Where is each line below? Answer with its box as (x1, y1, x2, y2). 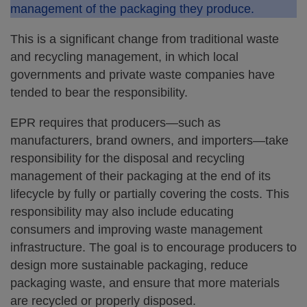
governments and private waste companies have (10, 68, 275, 82)
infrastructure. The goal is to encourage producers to (10, 241, 297, 254)
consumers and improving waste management (10, 223, 262, 236)
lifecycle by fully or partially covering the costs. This (10, 187, 289, 201)
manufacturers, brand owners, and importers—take (10, 134, 288, 147)
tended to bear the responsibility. (10, 86, 188, 99)
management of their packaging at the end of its (10, 169, 271, 183)
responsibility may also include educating (10, 205, 234, 219)
